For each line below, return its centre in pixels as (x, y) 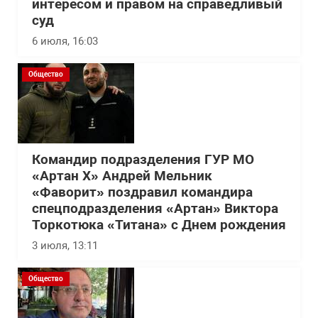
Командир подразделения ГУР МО (143, 160)
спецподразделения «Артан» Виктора (155, 209)
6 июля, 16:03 (65, 41)
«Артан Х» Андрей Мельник (122, 176)
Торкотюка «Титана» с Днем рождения (159, 225)
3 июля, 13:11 (65, 246)
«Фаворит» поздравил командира (142, 192)
